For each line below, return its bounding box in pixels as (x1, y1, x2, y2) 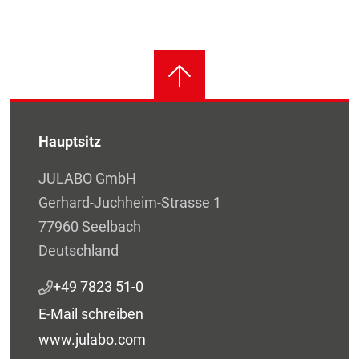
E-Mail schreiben (38, 305, 143, 323)
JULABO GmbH (38, 170, 136, 188)
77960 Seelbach (38, 218, 141, 236)
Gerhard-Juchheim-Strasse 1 (38, 194, 221, 212)
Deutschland (38, 242, 119, 260)
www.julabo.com (38, 331, 146, 349)
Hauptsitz (38, 133, 101, 151)
